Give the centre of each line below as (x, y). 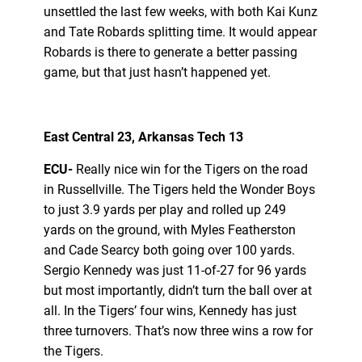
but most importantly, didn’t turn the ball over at (177, 290)
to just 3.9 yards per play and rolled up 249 (164, 209)
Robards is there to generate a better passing (170, 52)
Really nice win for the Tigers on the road (192, 169)
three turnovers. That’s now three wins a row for (178, 330)
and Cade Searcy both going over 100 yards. (169, 250)
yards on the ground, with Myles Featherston (169, 229)
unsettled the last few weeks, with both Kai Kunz (180, 11)
